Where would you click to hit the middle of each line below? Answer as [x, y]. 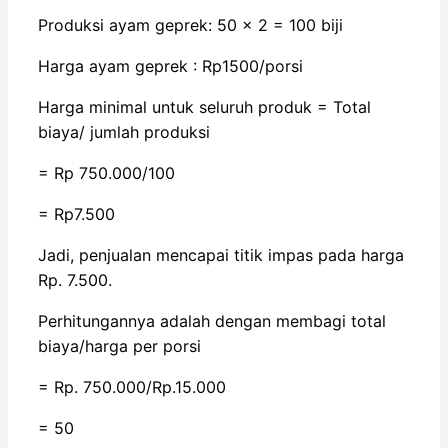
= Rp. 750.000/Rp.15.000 [132, 386]
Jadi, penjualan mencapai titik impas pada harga [221, 254]
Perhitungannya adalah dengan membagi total [212, 320]
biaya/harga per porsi [119, 345]
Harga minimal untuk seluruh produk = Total [204, 106]
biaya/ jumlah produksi [124, 131]
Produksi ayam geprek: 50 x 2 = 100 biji [190, 24]
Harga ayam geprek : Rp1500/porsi [170, 65]
